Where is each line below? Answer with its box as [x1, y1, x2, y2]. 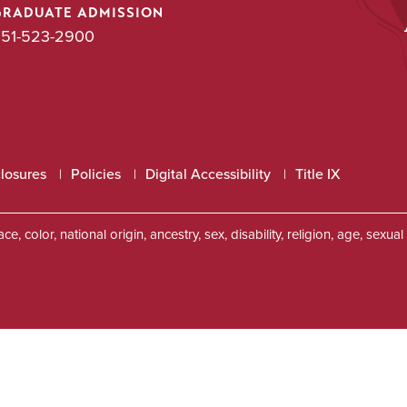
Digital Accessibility [145, 164, 271, 184]
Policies [71, 164, 121, 184]
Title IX [295, 164, 341, 184]
